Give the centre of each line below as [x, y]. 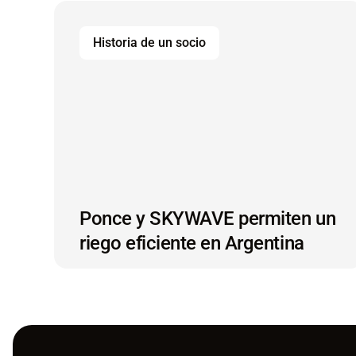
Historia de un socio [149, 42]
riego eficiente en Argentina [192, 243]
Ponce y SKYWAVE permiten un [208, 218]
